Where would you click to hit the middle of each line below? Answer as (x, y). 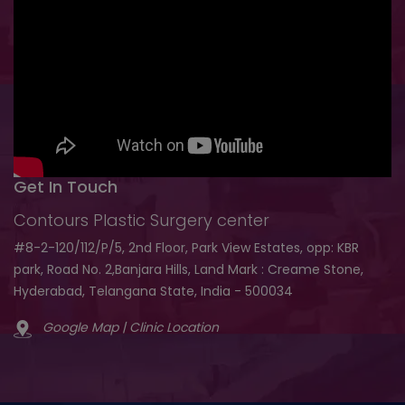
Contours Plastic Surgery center (141, 221)
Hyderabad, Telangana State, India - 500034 (153, 292)
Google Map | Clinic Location (131, 328)
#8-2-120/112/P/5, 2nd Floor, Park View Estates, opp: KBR (186, 248)
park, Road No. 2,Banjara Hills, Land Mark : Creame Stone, (188, 270)
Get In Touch (66, 187)
